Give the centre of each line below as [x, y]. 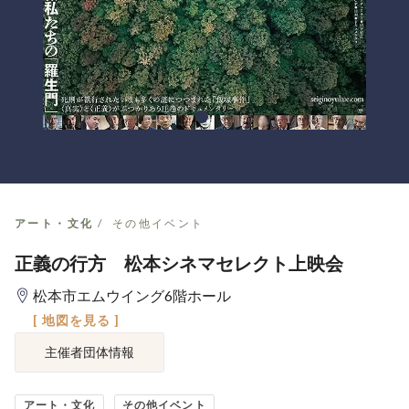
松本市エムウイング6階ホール [132, 295]
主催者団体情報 [89, 352]
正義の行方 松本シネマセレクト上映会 [179, 263]
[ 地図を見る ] [76, 320]
